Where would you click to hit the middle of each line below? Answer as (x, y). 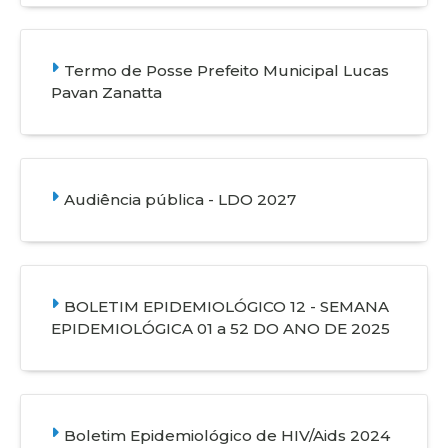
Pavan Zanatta (106, 93)
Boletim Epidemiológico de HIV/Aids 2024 (227, 435)
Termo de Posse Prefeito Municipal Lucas (226, 71)
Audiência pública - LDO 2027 (180, 200)
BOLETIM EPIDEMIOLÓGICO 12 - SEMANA (226, 307)
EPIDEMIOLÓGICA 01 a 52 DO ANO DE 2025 (220, 329)
